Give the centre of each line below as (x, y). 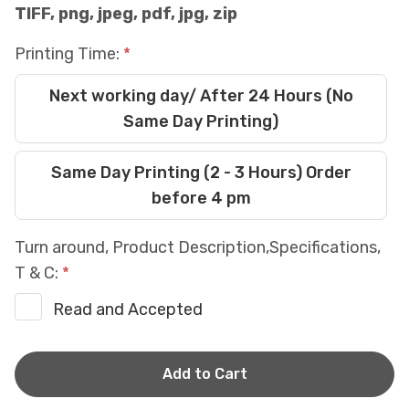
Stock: (39, 390)
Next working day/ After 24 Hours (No (201, 96)
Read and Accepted (128, 309)
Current (43, 364)
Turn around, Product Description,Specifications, (198, 247)
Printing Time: (69, 54)
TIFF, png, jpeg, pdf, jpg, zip (126, 14)
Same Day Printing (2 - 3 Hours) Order (201, 173)
